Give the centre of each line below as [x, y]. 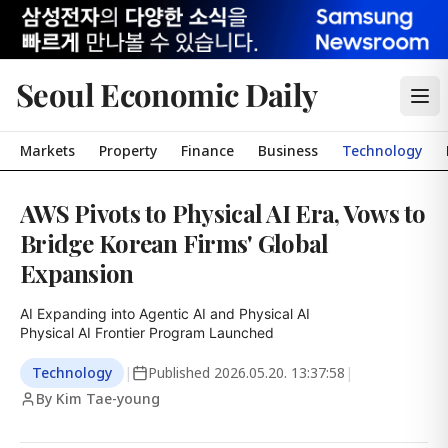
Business [288, 150]
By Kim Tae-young [98, 398]
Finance [207, 150]
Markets [47, 150]
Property [128, 150]
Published [181, 372]
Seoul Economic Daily [167, 94]
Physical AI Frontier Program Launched [147, 332]
